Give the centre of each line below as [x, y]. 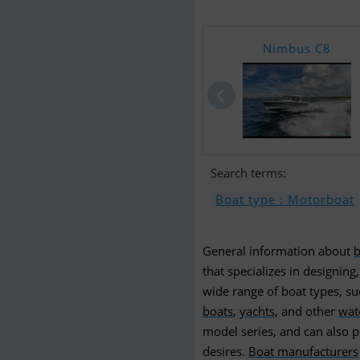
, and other [307, 311]
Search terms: [248, 173]
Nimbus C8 [297, 48]
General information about [278, 251]
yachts [257, 311]
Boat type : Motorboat [285, 199]
